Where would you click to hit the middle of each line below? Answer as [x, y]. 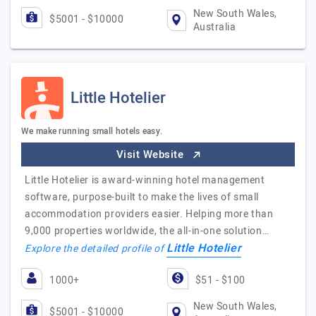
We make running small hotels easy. [92, 131]
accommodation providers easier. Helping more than [149, 214]
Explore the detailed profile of [96, 249]
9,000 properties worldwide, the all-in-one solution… [147, 231]
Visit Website [151, 154]
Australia [214, 27]
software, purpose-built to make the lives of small [142, 197]
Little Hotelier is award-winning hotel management [145, 180]
